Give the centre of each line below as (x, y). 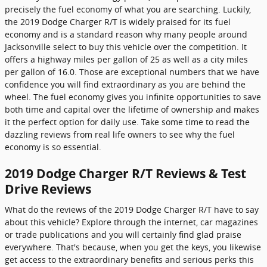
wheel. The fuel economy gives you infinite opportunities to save (133, 97)
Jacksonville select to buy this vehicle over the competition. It (126, 47)
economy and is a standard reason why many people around (126, 34)
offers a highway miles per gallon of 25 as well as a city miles (126, 59)
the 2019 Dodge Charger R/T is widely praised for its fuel (118, 22)
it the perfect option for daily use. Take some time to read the (127, 122)
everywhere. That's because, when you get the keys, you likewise (133, 247)
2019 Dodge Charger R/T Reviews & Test (125, 173)
